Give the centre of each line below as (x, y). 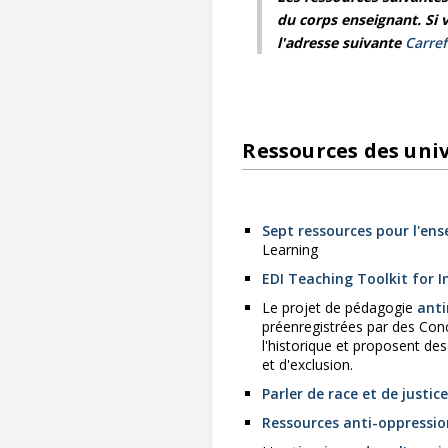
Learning (290, 250)
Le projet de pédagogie (340, 308)
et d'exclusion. (308, 365)
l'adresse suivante (341, 43)
